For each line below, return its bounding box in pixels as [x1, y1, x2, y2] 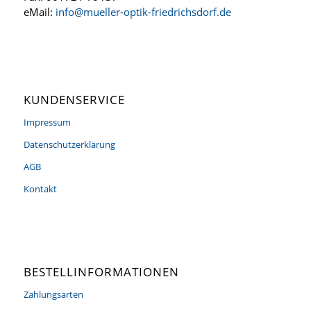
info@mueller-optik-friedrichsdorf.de [55, 4, 231, 19]
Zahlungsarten [23, 288, 83, 301]
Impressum [23, 115, 71, 128]
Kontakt [23, 182, 57, 195]
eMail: [23, 4, 56, 19]
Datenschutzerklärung [23, 137, 115, 151]
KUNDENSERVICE [23, 91, 125, 108]
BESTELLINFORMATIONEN [23, 264, 179, 280]
